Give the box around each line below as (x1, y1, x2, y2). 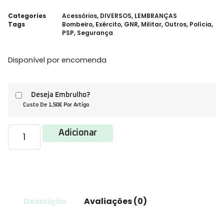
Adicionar (58, 128, 97, 137)
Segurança (77, 28, 113, 37)
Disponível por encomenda (8, 54, 106, 65)
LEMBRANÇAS (134, 11, 177, 20)
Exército (95, 19, 121, 28)
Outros (164, 19, 186, 28)
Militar (141, 19, 161, 28)
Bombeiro (62, 19, 92, 28)
